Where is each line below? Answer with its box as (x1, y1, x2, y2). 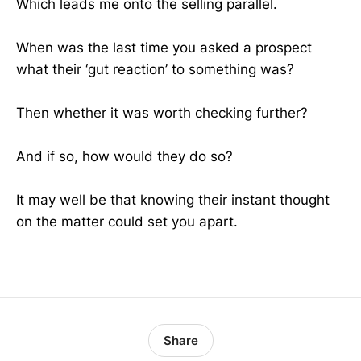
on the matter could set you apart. (16, 214, 238, 230)
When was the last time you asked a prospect (16, 39, 312, 56)
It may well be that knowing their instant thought (16, 192, 330, 209)
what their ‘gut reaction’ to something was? (16, 60, 294, 77)
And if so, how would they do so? (16, 148, 233, 165)
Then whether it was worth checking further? (16, 105, 308, 122)
